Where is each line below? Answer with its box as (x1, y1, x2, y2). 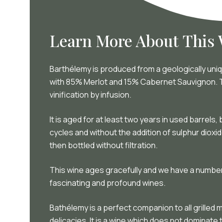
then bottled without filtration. (50, 140, 159, 151)
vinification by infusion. (50, 89, 133, 100)
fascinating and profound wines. (50, 177, 167, 188)
